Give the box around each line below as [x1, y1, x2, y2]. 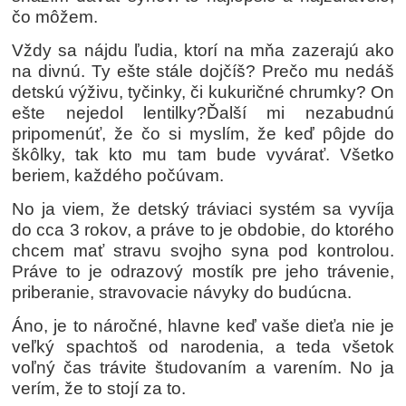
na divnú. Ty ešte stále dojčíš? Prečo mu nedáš [12, 61, 394, 81]
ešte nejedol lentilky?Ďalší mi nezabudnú [12, 102, 394, 122]
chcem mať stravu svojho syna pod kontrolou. [12, 240, 394, 260]
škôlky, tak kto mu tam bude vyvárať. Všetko [12, 144, 394, 164]
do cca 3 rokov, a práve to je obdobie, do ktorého [12, 219, 394, 239]
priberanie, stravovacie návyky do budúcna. [12, 282, 357, 302]
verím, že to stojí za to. [12, 378, 191, 398]
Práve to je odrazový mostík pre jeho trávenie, [12, 261, 394, 281]
